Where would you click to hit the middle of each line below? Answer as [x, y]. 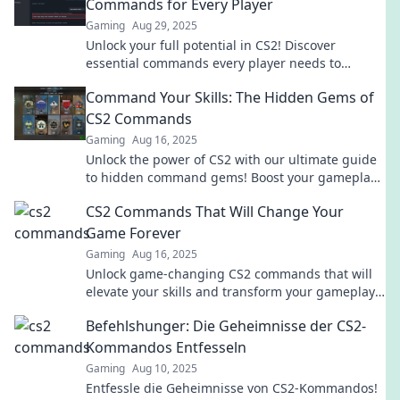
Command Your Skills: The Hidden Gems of [230, 97]
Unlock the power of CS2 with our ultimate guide [231, 159]
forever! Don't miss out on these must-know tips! [231, 309]
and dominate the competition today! [197, 195]
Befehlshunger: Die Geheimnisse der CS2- [226, 326]
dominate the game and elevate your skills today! [233, 81]
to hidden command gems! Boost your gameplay [231, 177]
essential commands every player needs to [213, 63]
